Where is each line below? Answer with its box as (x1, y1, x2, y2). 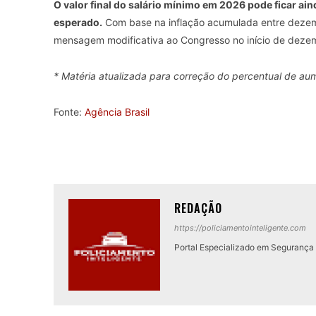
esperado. (54, 16, 102, 29)
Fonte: (54, 106, 85, 119)
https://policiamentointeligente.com (174, 223, 306, 233)
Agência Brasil (85, 106, 150, 119)
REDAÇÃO (174, 200, 222, 217)
